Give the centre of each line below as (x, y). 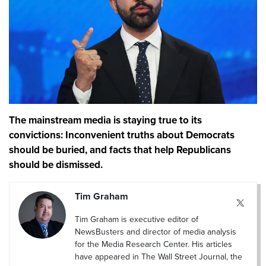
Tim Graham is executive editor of (137, 219)
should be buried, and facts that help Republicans (120, 150)
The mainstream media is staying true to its (105, 121)
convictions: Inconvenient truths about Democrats (122, 135)
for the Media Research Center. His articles (153, 244)
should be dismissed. (56, 165)
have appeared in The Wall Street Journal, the (159, 256)
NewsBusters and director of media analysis (156, 232)
